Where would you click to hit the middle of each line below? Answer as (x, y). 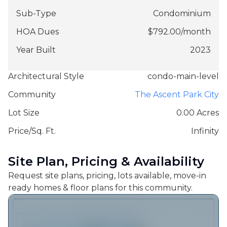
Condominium (182, 13)
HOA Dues (37, 31)
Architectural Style (46, 76)
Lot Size (24, 112)
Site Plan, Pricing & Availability (106, 161)
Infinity (205, 131)
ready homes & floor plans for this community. (100, 187)
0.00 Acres (198, 112)
